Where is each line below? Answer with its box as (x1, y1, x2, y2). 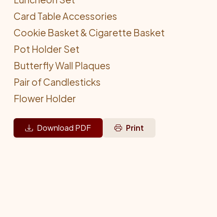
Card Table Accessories (14, 10, 117, 22)
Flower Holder (14, 93, 76, 104)
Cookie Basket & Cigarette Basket (14, 27, 165, 38)
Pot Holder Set (14, 43, 79, 55)
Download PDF (37, 123, 91, 133)
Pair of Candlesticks (14, 76, 101, 88)
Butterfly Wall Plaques (14, 60, 110, 71)
